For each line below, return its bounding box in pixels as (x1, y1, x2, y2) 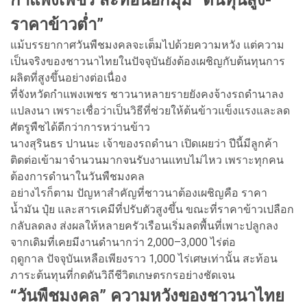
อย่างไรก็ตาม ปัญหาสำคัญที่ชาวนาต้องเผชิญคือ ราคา (10, 186, 267, 199)
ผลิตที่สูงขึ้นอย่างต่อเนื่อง (10, 71, 127, 84)
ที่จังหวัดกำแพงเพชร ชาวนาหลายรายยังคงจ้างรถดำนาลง (10, 87, 284, 101)
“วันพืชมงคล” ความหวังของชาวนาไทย (10, 286, 284, 306)
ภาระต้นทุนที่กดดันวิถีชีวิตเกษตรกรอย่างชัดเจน (10, 268, 235, 282)
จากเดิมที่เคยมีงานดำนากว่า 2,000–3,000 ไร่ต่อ (10, 235, 236, 249)
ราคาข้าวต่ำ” (10, 14, 103, 34)
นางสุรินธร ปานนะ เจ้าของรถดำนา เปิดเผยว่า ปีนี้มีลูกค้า (10, 136, 278, 150)
